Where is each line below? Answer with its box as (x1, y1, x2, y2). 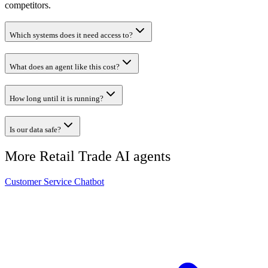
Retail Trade (39, 148, 112, 165)
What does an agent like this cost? (10, 62, 120, 71)
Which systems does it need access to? (10, 31, 133, 40)
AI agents (112, 148, 170, 165)
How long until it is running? (10, 93, 103, 103)
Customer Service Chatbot (5, 176, 104, 187)
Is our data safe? (10, 125, 61, 135)
